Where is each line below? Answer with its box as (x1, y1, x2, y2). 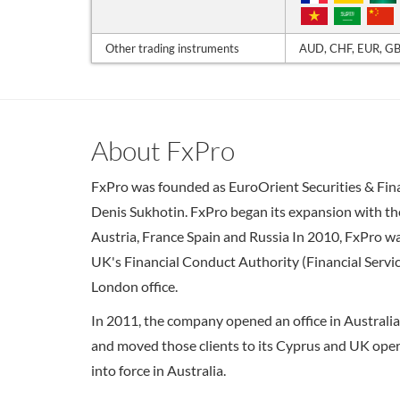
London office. (91, 278, 178, 295)
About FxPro (91, 134, 235, 166)
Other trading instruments (105, 41, 239, 55)
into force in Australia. (91, 362, 226, 379)
